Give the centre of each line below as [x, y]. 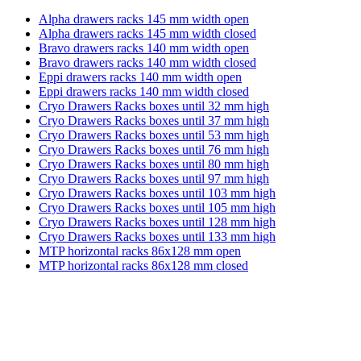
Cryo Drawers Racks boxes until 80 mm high [154, 164]
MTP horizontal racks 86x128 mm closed [143, 266]
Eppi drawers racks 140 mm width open [140, 77]
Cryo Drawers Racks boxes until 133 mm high [157, 237]
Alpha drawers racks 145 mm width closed [147, 33]
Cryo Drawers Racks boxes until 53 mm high [154, 135]
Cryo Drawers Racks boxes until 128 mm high [157, 222]
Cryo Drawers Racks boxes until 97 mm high [154, 178]
